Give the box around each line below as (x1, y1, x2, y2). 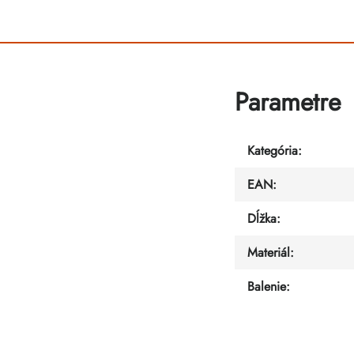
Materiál (247, 243, 290, 262)
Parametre (235, 84, 341, 121)
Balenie (247, 277, 286, 296)
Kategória (247, 141, 298, 160)
